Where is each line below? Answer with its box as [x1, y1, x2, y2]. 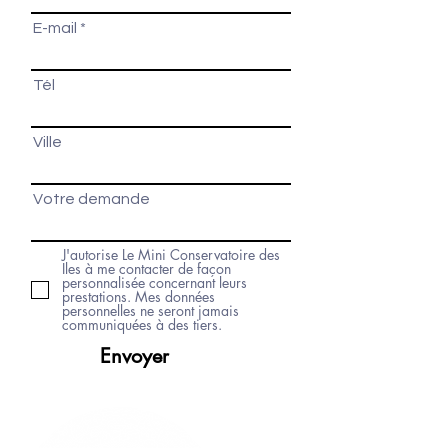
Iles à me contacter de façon [62, 259, 231, 278]
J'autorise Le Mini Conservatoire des [62, 245, 280, 264]
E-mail [33, 20, 77, 36]
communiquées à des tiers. [62, 315, 222, 334]
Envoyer [100, 343, 169, 369]
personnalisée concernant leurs [62, 273, 247, 292]
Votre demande [33, 191, 150, 207]
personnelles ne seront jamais [62, 301, 239, 320]
